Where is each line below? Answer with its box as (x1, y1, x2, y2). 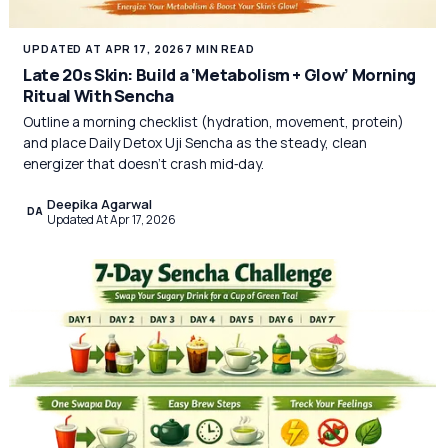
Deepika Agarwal (47, 194, 153, 213)
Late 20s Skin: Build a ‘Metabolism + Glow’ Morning (23, 62, 417, 86)
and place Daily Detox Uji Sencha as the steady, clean (23, 133, 368, 153)
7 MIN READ (185, 41, 255, 57)
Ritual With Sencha (23, 83, 174, 107)
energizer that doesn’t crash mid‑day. (23, 154, 265, 174)
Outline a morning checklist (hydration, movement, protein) (23, 112, 405, 132)
